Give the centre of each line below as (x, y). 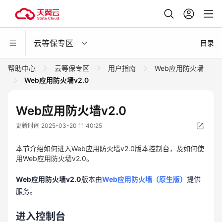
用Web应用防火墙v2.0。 (55, 158)
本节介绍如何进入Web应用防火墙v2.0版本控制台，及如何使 (110, 148)
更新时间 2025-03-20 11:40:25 (59, 126)
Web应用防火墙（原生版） (144, 179)
